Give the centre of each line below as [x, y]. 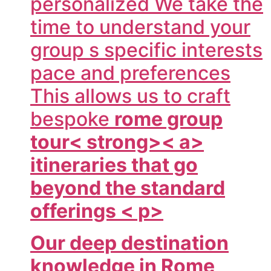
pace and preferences [130, 73]
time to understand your [140, 27]
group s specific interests [146, 50]
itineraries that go [114, 165]
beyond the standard [128, 188]
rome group [168, 119]
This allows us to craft [130, 96]
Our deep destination [129, 243]
